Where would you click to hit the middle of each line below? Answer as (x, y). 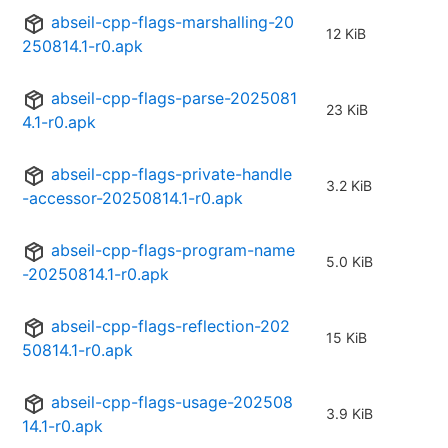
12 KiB (346, 34)
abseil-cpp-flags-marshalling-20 (172, 22)
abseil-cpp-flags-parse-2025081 (174, 98)
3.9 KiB (349, 414)
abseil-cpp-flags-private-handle (171, 174)
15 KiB (346, 338)
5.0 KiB (349, 262)
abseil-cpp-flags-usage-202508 (172, 402)
